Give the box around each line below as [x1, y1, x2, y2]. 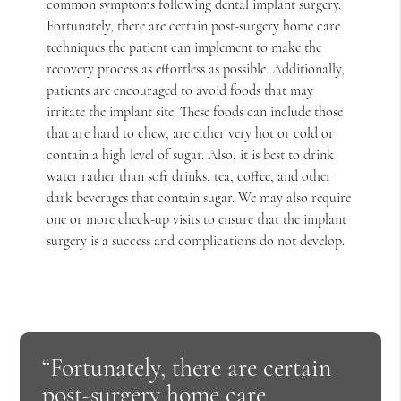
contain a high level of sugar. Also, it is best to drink [47, 145, 335, 164]
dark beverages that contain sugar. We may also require [47, 188, 352, 207]
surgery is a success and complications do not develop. [47, 231, 346, 250]
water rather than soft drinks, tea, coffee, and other [47, 166, 332, 185]
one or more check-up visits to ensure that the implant [47, 209, 347, 228]
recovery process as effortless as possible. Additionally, [47, 59, 346, 78]
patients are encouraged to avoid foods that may [47, 81, 314, 99]
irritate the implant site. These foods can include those [47, 102, 344, 121]
